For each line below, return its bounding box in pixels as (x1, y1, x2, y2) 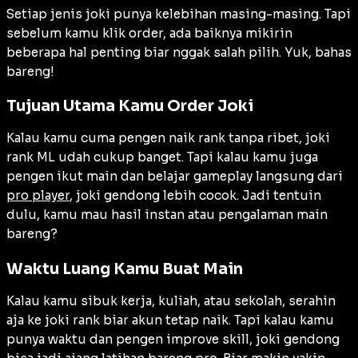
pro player (6, 188, 70, 204)
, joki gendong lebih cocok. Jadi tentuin (70, 188, 321, 204)
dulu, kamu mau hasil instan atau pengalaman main (6, 207, 328, 223)
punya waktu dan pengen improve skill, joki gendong (6, 331, 340, 347)
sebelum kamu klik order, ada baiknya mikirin (6, 26, 292, 42)
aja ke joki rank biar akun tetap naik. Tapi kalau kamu (6, 312, 334, 328)
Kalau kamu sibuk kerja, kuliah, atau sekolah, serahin (6, 292, 336, 308)
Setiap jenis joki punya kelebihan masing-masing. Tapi (6, 6, 351, 22)
